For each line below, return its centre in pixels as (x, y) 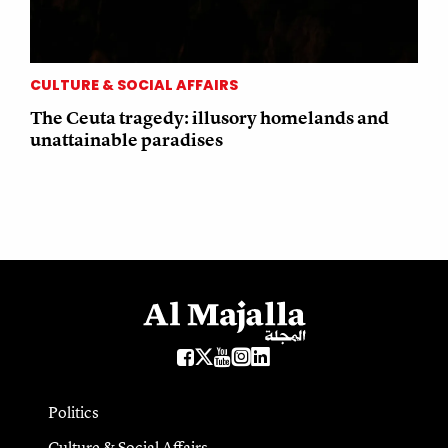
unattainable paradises (126, 140)
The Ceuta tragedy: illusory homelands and (209, 118)
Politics (73, 412)
